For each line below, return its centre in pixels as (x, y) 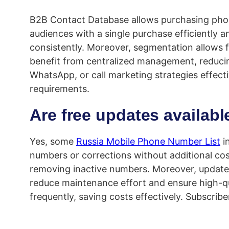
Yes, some (53, 142)
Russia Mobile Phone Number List (148, 142)
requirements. (60, 89)
